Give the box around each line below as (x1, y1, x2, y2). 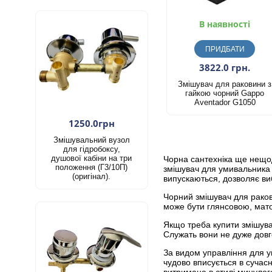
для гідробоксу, (63, 144, 120, 154)
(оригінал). (72, 171, 111, 181)
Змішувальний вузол (53, 135, 130, 144)
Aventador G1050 (194, 98, 256, 107)
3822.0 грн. (199, 61, 251, 74)
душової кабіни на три (51, 153, 132, 163)
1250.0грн (68, 117, 115, 129)
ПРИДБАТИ (205, 45, 245, 54)
